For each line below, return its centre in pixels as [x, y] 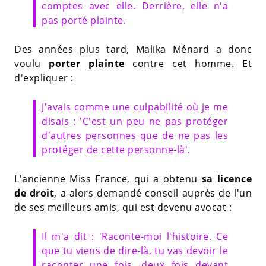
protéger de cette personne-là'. [116, 150]
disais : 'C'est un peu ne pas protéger [135, 121]
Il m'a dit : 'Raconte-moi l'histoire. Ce [135, 236]
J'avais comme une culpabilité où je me [135, 107]
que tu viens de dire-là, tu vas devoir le [135, 251]
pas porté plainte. [84, 20]
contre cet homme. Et [188, 64]
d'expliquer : [44, 78]
